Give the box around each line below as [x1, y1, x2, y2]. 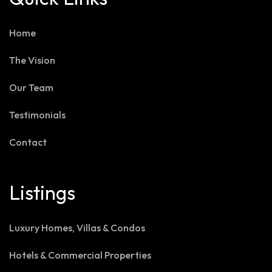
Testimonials [9, 109, 66, 121]
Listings [9, 180, 75, 205]
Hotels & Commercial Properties [9, 249, 151, 262]
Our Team [9, 81, 53, 94]
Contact [9, 136, 47, 149]
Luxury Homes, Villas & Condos [9, 222, 145, 234]
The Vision [9, 54, 55, 67]
